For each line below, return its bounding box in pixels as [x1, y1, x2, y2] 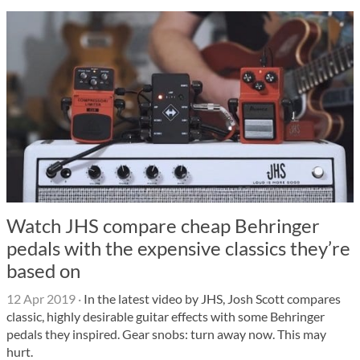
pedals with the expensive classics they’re [6, 236, 350, 260]
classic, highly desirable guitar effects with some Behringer [6, 309, 325, 324]
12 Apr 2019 [6, 291, 76, 306]
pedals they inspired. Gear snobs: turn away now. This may [6, 326, 326, 342]
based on [6, 259, 80, 282]
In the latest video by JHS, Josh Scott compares [81, 291, 341, 306]
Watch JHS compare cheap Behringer [6, 214, 320, 237]
